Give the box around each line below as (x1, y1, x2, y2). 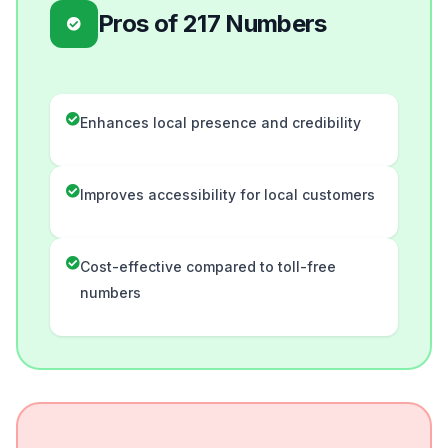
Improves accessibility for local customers (80, 186, 375, 204)
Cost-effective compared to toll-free (80, 258, 336, 276)
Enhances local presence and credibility (80, 114, 361, 132)
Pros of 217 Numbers (98, 9, 327, 39)
